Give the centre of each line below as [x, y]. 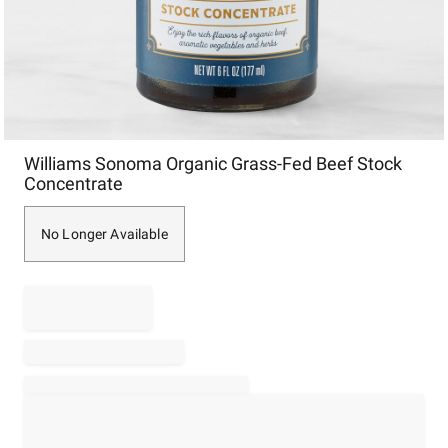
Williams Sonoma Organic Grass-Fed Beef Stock [213, 163]
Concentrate [73, 183]
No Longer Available [104, 234]
